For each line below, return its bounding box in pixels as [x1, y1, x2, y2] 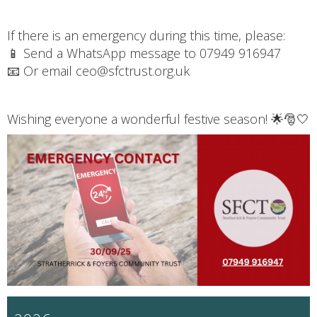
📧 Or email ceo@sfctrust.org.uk [7, 62, 190, 79]
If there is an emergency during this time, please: [7, 26, 285, 44]
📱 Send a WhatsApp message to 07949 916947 [7, 44, 281, 62]
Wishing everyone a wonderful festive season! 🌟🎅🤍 [7, 110, 309, 127]
